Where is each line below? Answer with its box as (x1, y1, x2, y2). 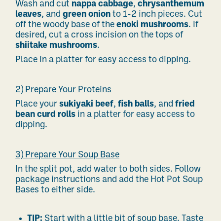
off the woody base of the (15, 20, 116, 30)
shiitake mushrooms (15, 41, 97, 50)
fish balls (118, 100, 154, 109)
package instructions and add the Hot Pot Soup (15, 175, 203, 184)
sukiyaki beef (59, 100, 113, 109)
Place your (15, 100, 59, 109)
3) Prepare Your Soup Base (15, 150, 119, 160)
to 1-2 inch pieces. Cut (110, 10, 202, 19)
